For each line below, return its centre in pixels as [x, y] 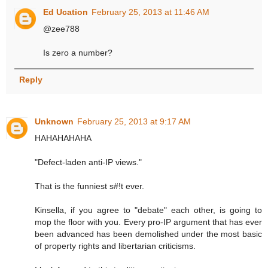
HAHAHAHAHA [63, 138]
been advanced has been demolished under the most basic [148, 234]
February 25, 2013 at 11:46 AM [151, 12]
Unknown [54, 121]
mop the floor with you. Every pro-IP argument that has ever [148, 222]
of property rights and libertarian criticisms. [115, 246]
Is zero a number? [78, 52]
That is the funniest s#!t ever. [89, 186]
